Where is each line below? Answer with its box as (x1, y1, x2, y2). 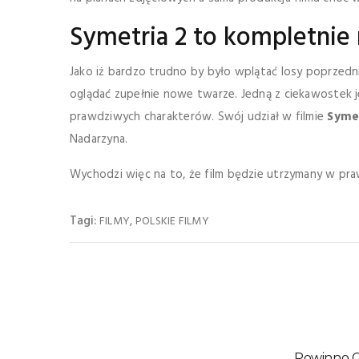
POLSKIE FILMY (135, 212, 209, 231)
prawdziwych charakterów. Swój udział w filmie (70, 107, 328, 127)
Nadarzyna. (70, 130, 128, 149)
